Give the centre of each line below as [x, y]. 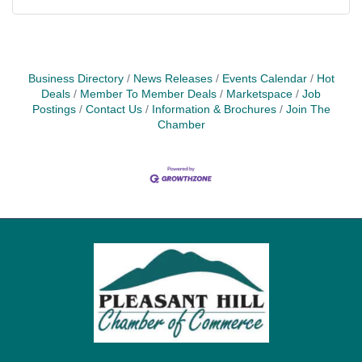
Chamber [181, 124]
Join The [308, 109]
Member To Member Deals [148, 94]
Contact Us [114, 109]
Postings [54, 109]
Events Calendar [264, 78]
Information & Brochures [214, 109]
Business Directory [76, 78]
